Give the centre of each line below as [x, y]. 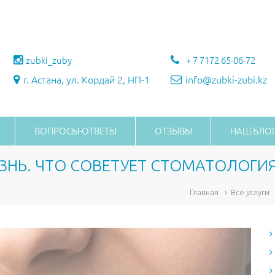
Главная [204, 192]
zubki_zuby [49, 60]
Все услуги [250, 192]
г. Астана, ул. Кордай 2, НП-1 [87, 80]
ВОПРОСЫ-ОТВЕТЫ [76, 131]
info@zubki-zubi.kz [226, 80]
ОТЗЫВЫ [173, 131]
